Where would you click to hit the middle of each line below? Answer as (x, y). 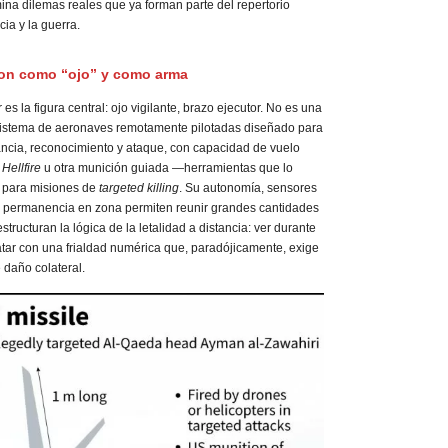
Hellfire (21, 168)
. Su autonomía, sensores (248, 188)
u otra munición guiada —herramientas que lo (167, 168)
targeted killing (139, 188)
